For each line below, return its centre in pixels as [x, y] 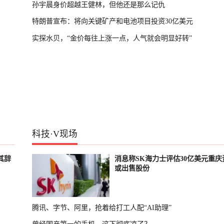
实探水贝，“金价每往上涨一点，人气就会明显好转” [112, 38]
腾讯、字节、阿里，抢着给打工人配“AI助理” [101, 207]
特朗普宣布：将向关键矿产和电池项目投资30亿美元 [112, 21]
